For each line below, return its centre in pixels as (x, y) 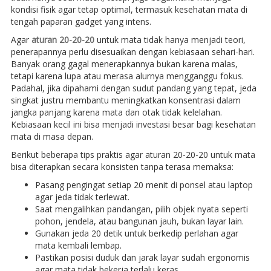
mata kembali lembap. (78, 245)
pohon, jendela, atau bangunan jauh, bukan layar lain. (139, 221)
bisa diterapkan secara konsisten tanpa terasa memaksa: (122, 166)
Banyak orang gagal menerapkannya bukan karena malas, (124, 64)
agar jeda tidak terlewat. (82, 197)
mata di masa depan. (52, 136)
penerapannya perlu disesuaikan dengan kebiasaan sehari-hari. (132, 51)
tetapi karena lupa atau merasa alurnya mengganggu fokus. (127, 76)
